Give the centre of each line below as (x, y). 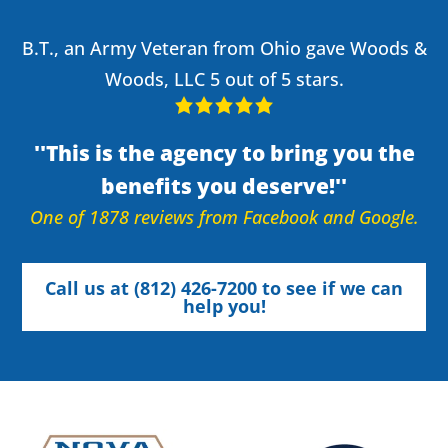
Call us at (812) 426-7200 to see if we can (224, 287)
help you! (224, 305)
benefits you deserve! (218, 185)
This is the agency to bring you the (230, 152)
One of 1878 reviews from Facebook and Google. (224, 216)
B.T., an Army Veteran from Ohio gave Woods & (224, 47)
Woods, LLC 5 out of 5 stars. (224, 78)
